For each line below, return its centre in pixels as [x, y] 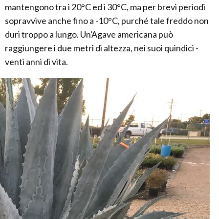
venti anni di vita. [36, 62]
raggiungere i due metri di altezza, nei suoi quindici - [102, 48]
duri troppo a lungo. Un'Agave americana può [89, 34]
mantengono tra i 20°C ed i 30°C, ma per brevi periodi [105, 7]
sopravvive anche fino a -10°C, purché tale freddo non [107, 21]
